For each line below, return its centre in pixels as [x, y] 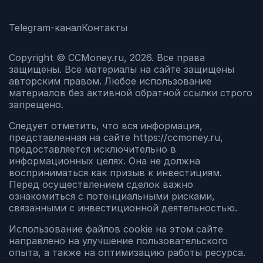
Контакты [104, 28]
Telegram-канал [45, 28]
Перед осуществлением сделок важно [101, 185]
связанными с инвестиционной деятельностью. [123, 208]
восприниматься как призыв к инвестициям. [115, 173]
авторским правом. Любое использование [110, 81]
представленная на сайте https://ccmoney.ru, [116, 138]
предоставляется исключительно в [92, 149]
